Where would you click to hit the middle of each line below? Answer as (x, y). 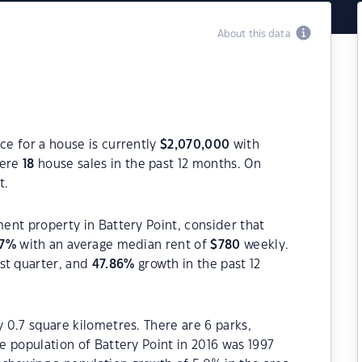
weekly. (265, 245)
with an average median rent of (114, 245)
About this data (256, 34)
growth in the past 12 (198, 265)
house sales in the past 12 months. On (147, 164)
